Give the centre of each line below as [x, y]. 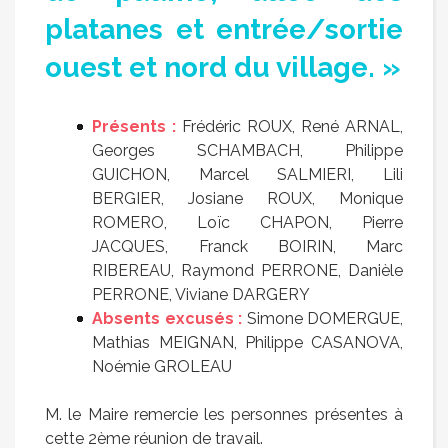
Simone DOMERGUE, [322, 319]
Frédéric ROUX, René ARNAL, [290, 127]
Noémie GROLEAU [162, 367]
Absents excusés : [167, 319]
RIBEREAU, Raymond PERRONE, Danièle [247, 271]
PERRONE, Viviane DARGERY [201, 295]
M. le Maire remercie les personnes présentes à [224, 415]
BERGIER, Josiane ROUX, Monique [247, 199]
